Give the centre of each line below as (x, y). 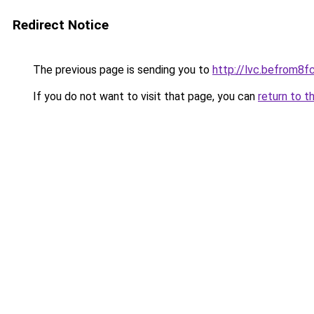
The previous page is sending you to (121, 70)
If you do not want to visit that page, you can (144, 96)
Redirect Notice (61, 25)
